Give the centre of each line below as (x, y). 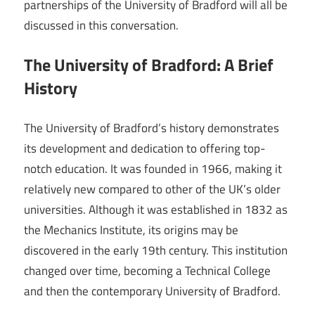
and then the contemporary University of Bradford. (152, 291)
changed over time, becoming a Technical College (147, 270)
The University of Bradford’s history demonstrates (152, 128)
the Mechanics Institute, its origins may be (131, 230)
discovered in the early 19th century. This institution (156, 250)
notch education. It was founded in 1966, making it (153, 168)
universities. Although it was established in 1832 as (156, 209)
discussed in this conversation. (101, 25)
